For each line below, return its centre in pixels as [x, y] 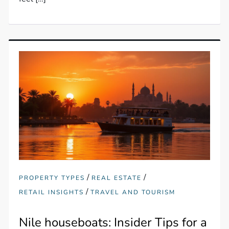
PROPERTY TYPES [52, 178]
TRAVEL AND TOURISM [133, 192]
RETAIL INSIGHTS [52, 192]
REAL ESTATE [117, 178]
